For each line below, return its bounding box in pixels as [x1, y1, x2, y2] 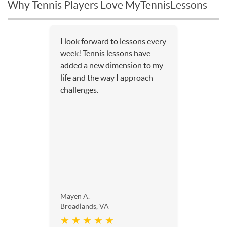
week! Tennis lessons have [60, 49, 150, 58]
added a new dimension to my [60, 61, 163, 70]
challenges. [60, 85, 98, 95]
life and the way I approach [60, 73, 153, 83]
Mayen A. [60, 192, 90, 201]
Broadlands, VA [60, 202, 109, 211]
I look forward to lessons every [60, 36, 166, 46]
